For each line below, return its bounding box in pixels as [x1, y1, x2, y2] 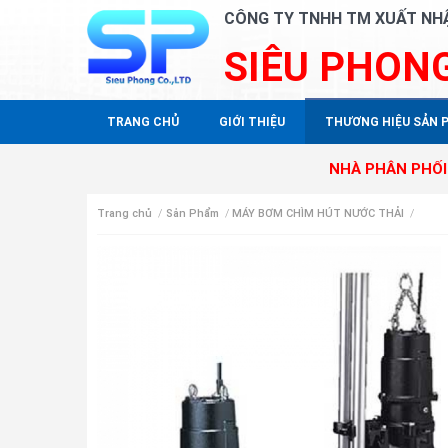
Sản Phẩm [165, 207, 219, 220]
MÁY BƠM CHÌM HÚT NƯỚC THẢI [232, 207, 405, 220]
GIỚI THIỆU [219, 115, 285, 129]
